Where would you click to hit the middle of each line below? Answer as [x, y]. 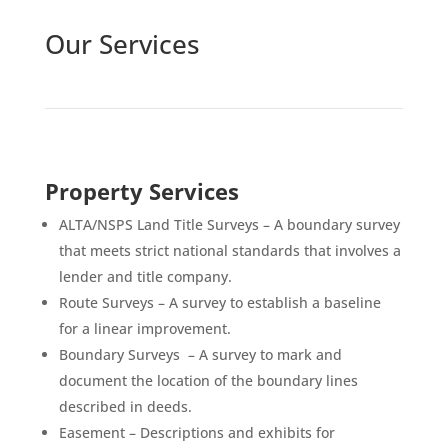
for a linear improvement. [144, 328]
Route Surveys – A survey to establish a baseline [219, 302]
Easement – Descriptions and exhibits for [196, 432]
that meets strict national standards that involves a [229, 250]
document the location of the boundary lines [208, 380]
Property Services [141, 190]
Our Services [122, 43]
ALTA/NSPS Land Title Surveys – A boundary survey [229, 224]
